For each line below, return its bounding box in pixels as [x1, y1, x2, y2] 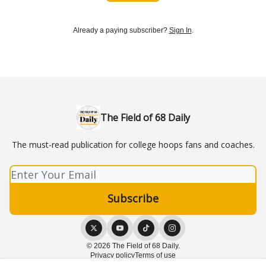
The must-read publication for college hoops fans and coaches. [11, 139, 255, 150]
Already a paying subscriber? [72, 26, 169, 34]
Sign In [169, 26, 192, 34]
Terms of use [135, 251, 176, 259]
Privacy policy [90, 251, 135, 259]
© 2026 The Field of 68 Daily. [86, 242, 180, 250]
